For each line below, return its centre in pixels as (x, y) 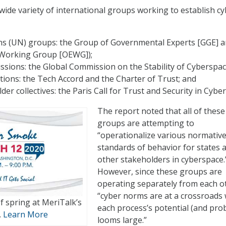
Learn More (25, 214)
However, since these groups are (160, 172)
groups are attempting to (146, 123)
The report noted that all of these (161, 111)
